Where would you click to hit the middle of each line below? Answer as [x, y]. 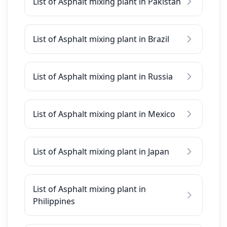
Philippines [54, 201]
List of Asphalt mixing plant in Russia [103, 77]
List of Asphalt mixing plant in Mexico [104, 114]
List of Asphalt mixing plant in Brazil [101, 39]
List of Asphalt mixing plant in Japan [101, 152]
